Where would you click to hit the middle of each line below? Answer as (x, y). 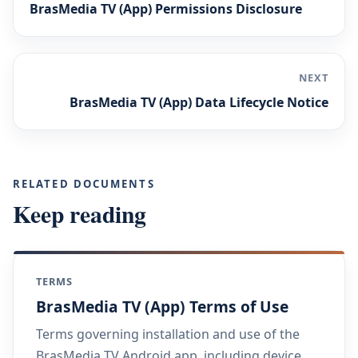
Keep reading (80, 213)
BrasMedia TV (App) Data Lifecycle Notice (199, 102)
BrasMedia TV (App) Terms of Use (162, 306)
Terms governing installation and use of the (168, 334)
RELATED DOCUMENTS (84, 183)
